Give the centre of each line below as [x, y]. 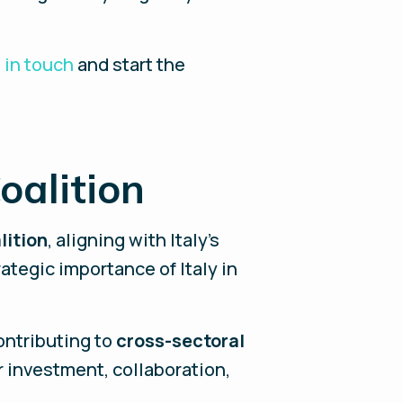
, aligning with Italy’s [134, 240]
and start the [130, 64]
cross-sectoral [181, 340]
